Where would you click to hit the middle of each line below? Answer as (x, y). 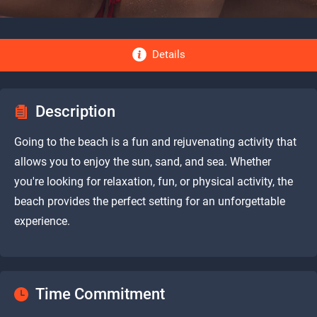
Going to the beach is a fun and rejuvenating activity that (155, 142)
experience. (42, 221)
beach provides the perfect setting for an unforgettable (150, 201)
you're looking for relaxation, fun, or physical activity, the (154, 181)
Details (168, 54)
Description (75, 111)
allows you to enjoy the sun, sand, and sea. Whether (143, 161)
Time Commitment (100, 294)
